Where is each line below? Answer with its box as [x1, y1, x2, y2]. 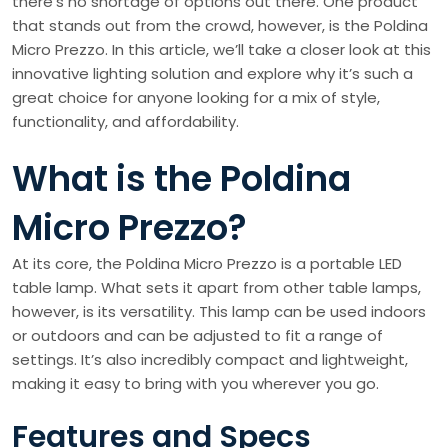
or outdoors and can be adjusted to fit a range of [12, 325, 383, 347]
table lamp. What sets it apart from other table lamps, [12, 277, 421, 299]
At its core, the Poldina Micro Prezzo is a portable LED [12, 253, 402, 275]
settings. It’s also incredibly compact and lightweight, [12, 349, 408, 371]
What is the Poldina [12, 154, 351, 204]
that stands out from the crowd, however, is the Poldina [12, 15, 428, 37]
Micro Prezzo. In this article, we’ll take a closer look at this [12, 39, 431, 61]
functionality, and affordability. [12, 111, 239, 133]
